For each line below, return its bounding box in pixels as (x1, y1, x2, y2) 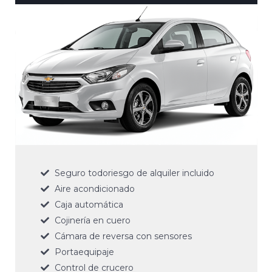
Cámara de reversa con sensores (54, 231, 192, 242)
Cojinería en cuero (54, 215, 131, 226)
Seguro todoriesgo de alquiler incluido (54, 168, 214, 179)
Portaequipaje (54, 246, 114, 258)
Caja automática (54, 199, 123, 211)
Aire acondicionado (54, 183, 135, 195)
